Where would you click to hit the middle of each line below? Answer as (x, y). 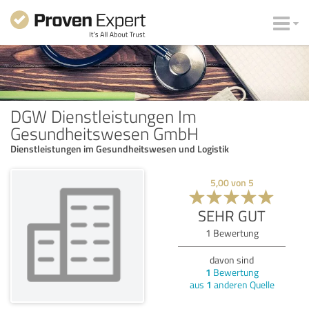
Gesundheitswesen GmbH (104, 133)
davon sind (232, 259)
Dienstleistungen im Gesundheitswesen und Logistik (120, 148)
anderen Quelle (243, 284)
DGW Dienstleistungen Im (103, 116)
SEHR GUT (232, 215)
